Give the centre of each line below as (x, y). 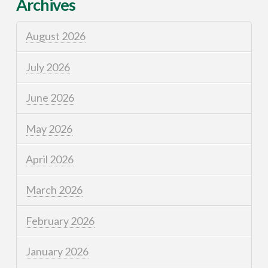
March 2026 (54, 190)
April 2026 (50, 159)
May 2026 (49, 128)
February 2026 (60, 220)
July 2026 (48, 67)
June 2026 (50, 98)
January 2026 (57, 252)
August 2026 (56, 36)
